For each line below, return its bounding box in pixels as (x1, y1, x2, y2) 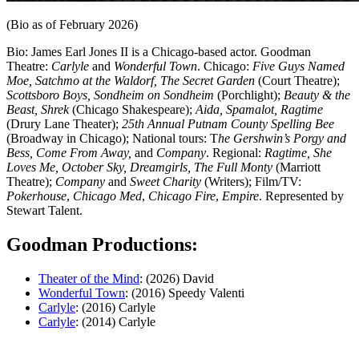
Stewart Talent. (6, 203, 83, 217)
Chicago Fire (148, 188, 216, 203)
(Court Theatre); (258, 73, 340, 87)
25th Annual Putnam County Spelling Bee (122, 116, 334, 131)
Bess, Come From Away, (6, 145, 135, 159)
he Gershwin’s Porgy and (218, 131, 346, 145)
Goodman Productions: (6, 233, 198, 255)
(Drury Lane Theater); (6, 116, 122, 131)
